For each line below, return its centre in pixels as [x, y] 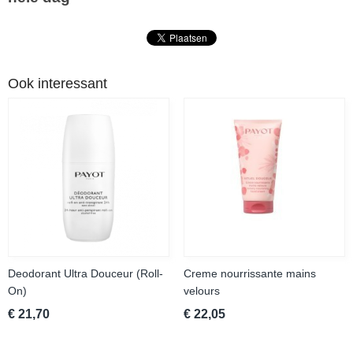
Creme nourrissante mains [249, 274]
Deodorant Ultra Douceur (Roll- [85, 274]
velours [201, 291]
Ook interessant [58, 84]
